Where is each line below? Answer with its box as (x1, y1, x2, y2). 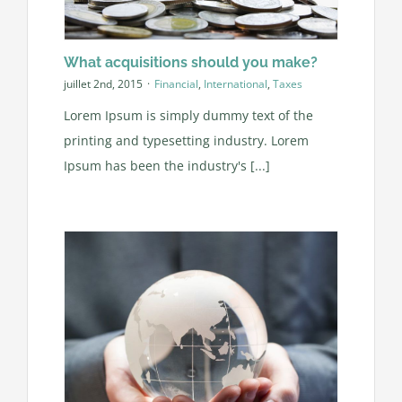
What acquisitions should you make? (63, 53, 318, 71)
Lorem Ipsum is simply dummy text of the (63, 106, 313, 124)
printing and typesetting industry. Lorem (63, 131, 309, 149)
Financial (153, 76, 198, 92)
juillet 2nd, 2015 (63, 76, 143, 92)
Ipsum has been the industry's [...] (63, 156, 270, 174)
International (203, 76, 267, 92)
